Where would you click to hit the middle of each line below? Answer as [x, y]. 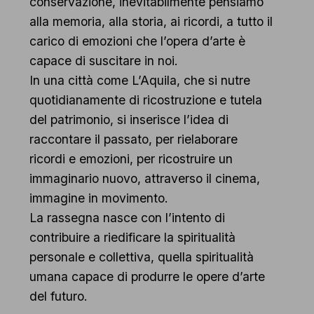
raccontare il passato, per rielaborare [133, 139]
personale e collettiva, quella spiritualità [141, 257]
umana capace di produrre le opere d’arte [147, 276]
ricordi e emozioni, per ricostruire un [131, 158]
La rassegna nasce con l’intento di [127, 217]
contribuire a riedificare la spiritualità [132, 237]
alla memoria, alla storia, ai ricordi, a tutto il [151, 21]
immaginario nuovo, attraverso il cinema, [144, 178]
